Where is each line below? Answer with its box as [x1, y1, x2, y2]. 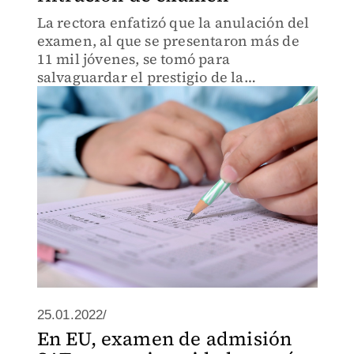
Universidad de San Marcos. [36, 85, 229, 105]
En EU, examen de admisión [36, 326, 292, 352]
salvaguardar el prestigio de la [36, 67, 244, 87]
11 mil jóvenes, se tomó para [36, 49, 231, 69]
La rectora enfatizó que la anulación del [36, 13, 310, 32]
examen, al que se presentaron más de [36, 31, 299, 51]
